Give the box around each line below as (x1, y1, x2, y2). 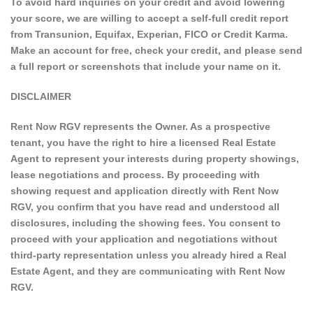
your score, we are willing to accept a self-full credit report (10, 13, 289, 24)
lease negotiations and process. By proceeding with (10, 169, 260, 181)
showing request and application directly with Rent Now (10, 185, 279, 197)
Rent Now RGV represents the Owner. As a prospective (10, 121, 270, 133)
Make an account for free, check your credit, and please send (10, 45, 303, 57)
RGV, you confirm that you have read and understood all (10, 201, 279, 213)
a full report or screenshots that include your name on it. (10, 61, 281, 73)
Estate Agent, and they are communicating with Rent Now (10, 265, 285, 277)
